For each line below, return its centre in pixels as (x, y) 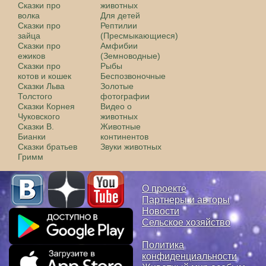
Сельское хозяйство (186, 222)
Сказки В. (36, 126)
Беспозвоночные (133, 76)
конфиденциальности (189, 256)
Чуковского (39, 116)
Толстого (35, 96)
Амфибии (119, 46)
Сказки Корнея (46, 106)
